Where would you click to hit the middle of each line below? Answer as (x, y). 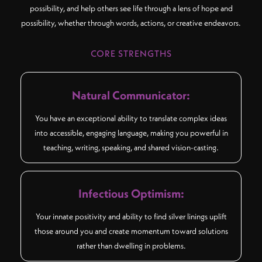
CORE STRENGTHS (131, 54)
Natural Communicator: (131, 95)
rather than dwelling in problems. (131, 246)
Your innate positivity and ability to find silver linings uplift (131, 217)
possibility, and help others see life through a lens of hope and (131, 8)
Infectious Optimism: (131, 194)
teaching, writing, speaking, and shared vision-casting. (131, 147)
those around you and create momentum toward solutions (131, 231)
